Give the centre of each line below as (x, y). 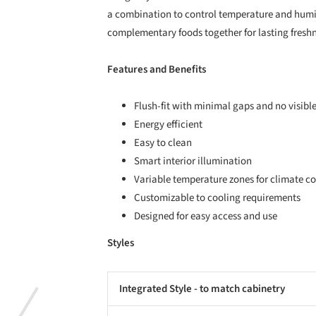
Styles (121, 243)
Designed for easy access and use (206, 217)
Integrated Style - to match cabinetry (202, 288)
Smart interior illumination (193, 162)
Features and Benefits (157, 70)
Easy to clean (163, 143)
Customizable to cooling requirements (217, 198)
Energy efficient (168, 125)
